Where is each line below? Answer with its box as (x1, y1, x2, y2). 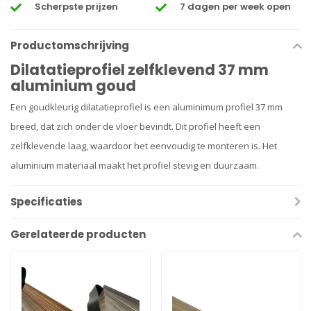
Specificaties (10, 194, 83, 210)
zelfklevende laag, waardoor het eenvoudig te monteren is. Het (10, 140, 277, 153)
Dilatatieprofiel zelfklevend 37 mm (10, 60, 269, 81)
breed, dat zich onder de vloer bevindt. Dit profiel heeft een (10, 120, 260, 133)
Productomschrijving (10, 38, 129, 53)
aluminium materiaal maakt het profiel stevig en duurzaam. (10, 159, 259, 172)
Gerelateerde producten (10, 227, 146, 242)
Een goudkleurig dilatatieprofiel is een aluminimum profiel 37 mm (10, 101, 283, 114)
